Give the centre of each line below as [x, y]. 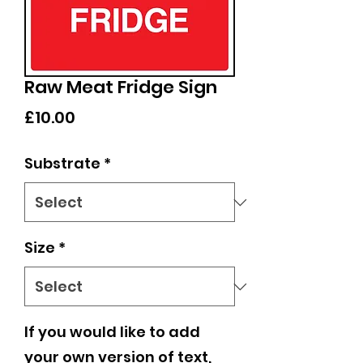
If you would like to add [112, 332]
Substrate [62, 164]
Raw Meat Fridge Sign [121, 88]
